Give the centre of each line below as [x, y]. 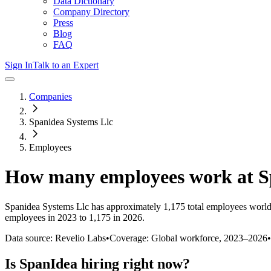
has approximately [125, 206]
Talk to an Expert [66, 65]
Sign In [19, 65]
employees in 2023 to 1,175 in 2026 [73, 217]
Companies [51, 96]
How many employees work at [132, 177]
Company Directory [91, 12]
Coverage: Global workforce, [167, 238]
